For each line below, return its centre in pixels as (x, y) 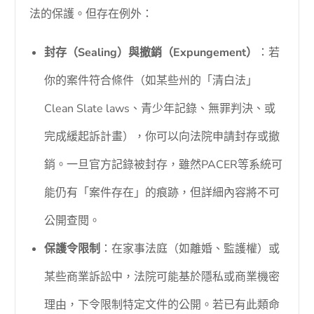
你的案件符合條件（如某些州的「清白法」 (151, 81)
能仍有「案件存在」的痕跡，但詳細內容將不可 (162, 193)
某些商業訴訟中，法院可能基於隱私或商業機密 (162, 277)
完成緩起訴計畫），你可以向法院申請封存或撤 (162, 137)
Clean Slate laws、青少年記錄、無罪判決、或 (160, 109)
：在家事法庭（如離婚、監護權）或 (190, 249)
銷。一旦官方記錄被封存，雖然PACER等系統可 (164, 165)
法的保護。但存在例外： (91, 14)
